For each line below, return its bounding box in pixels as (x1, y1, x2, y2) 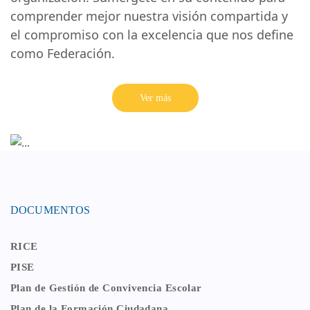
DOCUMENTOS (10, 203, 91, 216)
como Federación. (10, 44, 115, 62)
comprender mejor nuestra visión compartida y (10, 7, 288, 24)
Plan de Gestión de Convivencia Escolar (10, 282, 202, 293)
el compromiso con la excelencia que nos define (10, 26, 293, 43)
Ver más (139, 92, 171, 103)
